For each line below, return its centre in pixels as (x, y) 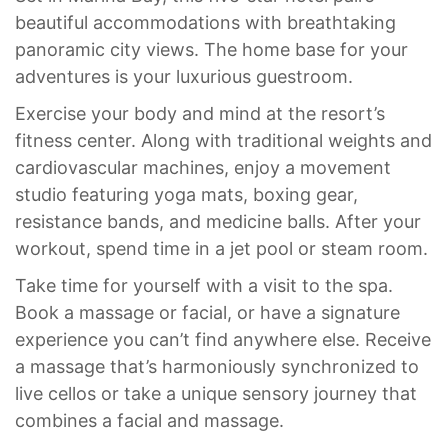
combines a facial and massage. (149, 420)
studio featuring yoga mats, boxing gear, (186, 194)
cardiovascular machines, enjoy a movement (203, 167)
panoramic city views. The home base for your (211, 49)
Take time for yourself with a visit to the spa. (204, 285)
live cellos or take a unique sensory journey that (216, 393)
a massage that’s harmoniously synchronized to (217, 366)
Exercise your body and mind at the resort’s (200, 113)
